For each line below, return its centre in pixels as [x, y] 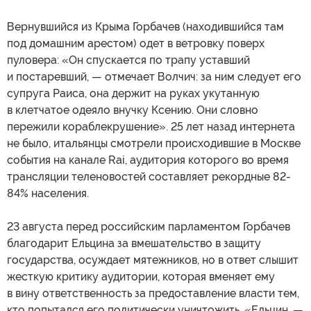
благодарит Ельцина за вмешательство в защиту [134, 244]
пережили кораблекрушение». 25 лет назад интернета [151, 127]
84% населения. [48, 194]
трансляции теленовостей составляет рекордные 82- [149, 177]
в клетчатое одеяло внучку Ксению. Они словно [133, 110]
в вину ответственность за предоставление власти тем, [153, 294]
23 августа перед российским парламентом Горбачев [149, 227]
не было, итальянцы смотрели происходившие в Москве [154, 144]
